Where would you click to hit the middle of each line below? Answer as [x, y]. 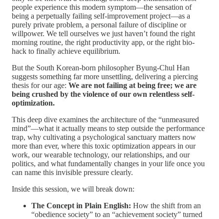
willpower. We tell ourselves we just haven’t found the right [103, 33]
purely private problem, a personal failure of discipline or [99, 24]
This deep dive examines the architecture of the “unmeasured [105, 119]
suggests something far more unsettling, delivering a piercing [105, 76]
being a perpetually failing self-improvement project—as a [101, 16]
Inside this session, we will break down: [73, 189]
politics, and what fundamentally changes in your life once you [108, 163]
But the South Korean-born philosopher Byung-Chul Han [101, 67]
